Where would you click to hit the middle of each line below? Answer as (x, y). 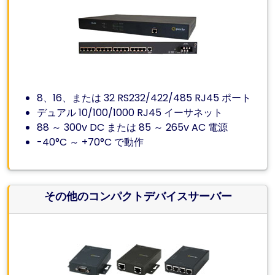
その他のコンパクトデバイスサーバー (138, 196)
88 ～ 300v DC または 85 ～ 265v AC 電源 (133, 127)
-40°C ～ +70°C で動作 (91, 142)
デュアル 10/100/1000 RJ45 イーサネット (130, 113)
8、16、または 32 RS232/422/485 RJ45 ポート (144, 98)
